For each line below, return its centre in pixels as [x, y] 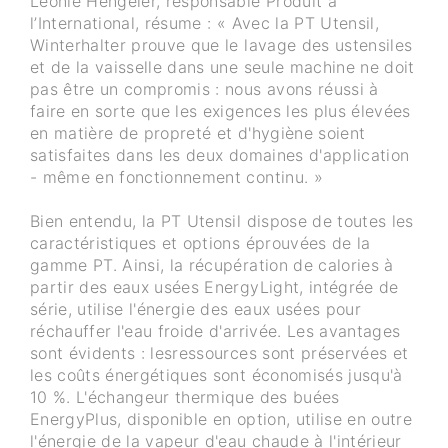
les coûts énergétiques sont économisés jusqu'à [216, 375]
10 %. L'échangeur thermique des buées [185, 397]
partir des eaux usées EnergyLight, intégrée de [214, 287]
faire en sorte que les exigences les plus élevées [220, 111]
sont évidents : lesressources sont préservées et [219, 353]
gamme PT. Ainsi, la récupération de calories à [212, 265]
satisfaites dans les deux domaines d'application [220, 155]
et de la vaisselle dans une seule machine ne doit [222, 67]
